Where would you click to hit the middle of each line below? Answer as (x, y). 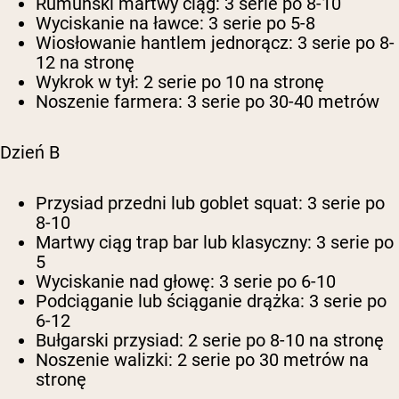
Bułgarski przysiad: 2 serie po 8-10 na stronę (210, 341)
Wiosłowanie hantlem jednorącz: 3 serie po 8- (215, 43)
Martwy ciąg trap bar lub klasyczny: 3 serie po (215, 243)
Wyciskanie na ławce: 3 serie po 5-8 (175, 24)
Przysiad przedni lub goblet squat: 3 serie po (210, 204)
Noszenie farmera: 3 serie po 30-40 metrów (208, 102)
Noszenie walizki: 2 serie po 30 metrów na (202, 360)
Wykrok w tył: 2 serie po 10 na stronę (180, 82)
